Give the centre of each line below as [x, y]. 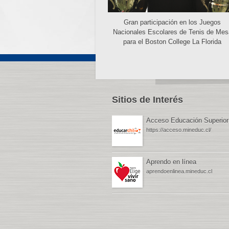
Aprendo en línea [171, 162]
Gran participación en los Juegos [172, 22]
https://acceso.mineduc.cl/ [178, 130]
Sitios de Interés [147, 100]
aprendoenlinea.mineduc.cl [179, 171]
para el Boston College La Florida [172, 42]
